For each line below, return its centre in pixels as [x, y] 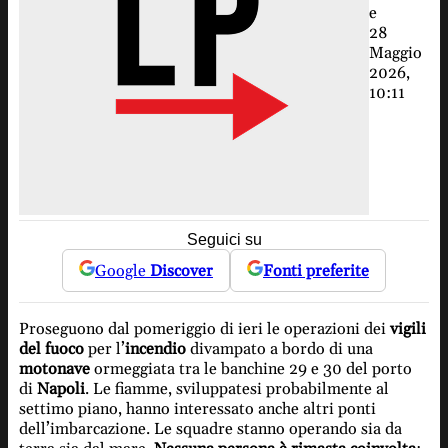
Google [122, 270]
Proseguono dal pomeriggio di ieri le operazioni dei [204, 329]
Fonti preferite [316, 270]
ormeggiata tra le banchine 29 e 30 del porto [250, 369]
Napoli [60, 389]
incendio [155, 349]
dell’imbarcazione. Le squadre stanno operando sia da [210, 429]
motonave [54, 369]
